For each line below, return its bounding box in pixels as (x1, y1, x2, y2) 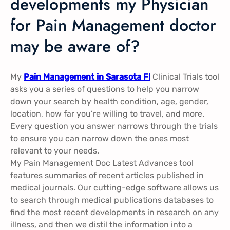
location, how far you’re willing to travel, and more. (10, 108, 204, 119)
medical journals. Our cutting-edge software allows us (10, 182, 219, 193)
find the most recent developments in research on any (10, 207, 219, 217)
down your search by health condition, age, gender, (10, 96, 208, 106)
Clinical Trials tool (150, 71, 219, 82)
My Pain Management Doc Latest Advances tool (10, 158, 194, 168)
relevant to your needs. (10, 145, 99, 156)
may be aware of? (10, 34, 140, 59)
